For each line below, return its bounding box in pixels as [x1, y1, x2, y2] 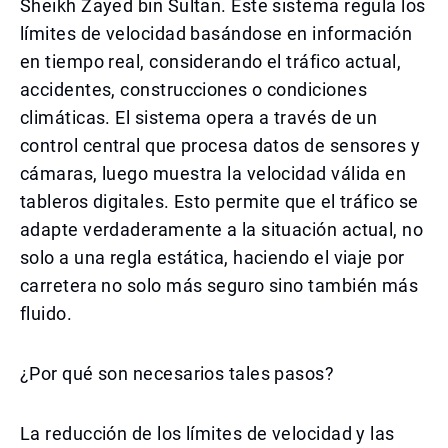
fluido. [20, 303, 73, 324]
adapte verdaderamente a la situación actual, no [20, 219, 424, 240]
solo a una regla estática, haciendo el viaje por [20, 247, 405, 268]
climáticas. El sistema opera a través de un [20, 107, 378, 128]
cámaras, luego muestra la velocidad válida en [20, 163, 407, 184]
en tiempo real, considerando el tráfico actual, [20, 51, 402, 72]
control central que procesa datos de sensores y [20, 135, 421, 156]
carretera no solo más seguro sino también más [20, 275, 419, 296]
